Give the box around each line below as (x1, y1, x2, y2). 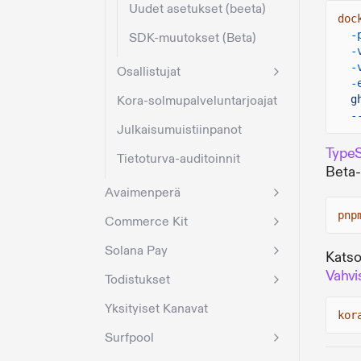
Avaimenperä (105, 185, 180, 201)
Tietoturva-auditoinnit (117, 151, 240, 168)
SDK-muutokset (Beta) (129, 30, 256, 47)
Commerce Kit (105, 214, 188, 230)
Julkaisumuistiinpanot (117, 122, 242, 139)
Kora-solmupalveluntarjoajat (117, 93, 277, 110)
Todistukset (105, 272, 170, 288)
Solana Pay (105, 243, 168, 259)
